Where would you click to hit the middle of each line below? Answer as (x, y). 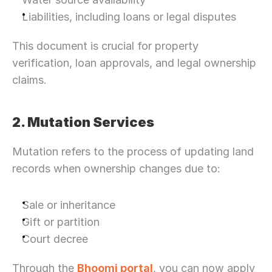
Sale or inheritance (69, 205)
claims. (29, 80)
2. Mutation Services (83, 122)
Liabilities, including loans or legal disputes (129, 17)
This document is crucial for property (105, 46)
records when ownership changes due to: (116, 168)
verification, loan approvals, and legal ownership (134, 63)
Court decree (55, 239)
